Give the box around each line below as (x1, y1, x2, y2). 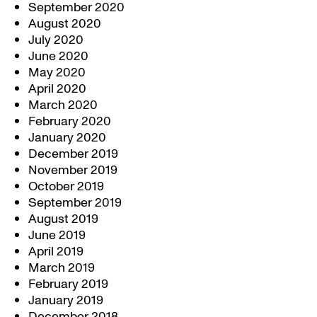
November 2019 (28, 161, 117, 179)
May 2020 (28, 64, 86, 81)
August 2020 (28, 15, 101, 33)
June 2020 (28, 47, 88, 65)
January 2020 (28, 129, 106, 146)
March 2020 (28, 96, 98, 114)
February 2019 (28, 275, 108, 293)
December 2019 (28, 145, 118, 163)
